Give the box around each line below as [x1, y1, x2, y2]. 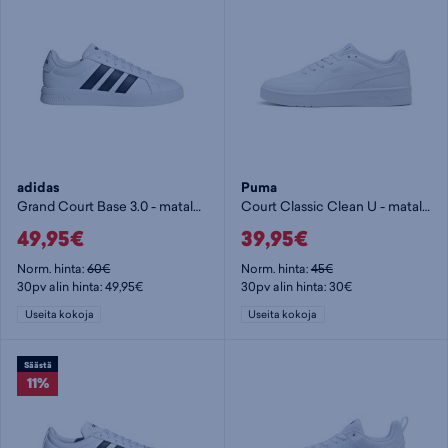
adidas [17, 178, 61, 198]
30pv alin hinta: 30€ [240, 277, 352, 295]
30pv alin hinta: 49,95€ [17, 277, 144, 295]
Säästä [23, 358, 52, 371]
